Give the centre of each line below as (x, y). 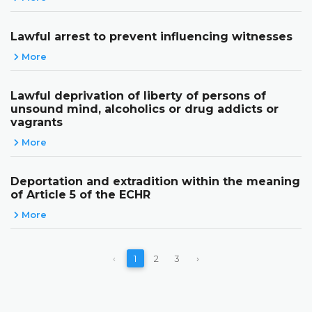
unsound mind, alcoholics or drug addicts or (145, 109)
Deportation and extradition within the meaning (155, 181)
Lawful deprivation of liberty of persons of (138, 95)
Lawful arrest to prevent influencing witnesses (151, 36)
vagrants (37, 122)
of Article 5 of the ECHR (80, 194)
